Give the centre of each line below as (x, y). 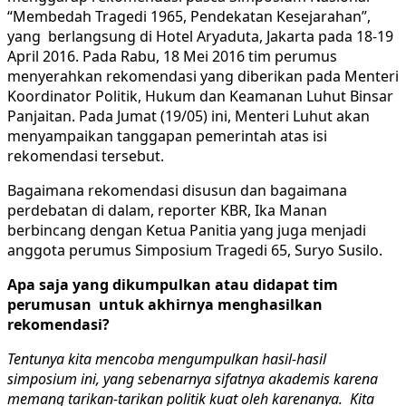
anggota (38, 250)
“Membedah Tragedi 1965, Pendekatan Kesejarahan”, (189, 16)
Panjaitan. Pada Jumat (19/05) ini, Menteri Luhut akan (188, 116)
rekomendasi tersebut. (86, 155)
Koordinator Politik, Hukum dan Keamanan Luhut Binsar (200, 96)
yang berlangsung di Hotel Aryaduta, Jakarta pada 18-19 (200, 36)
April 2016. (43, 56)
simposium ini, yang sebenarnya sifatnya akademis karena (193, 378)
